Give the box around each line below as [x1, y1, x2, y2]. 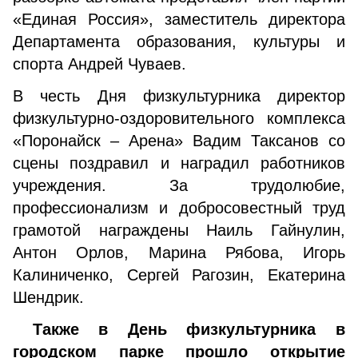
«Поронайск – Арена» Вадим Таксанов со [13, 132, 345, 149]
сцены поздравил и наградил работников [13, 154, 345, 172]
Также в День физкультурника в [32, 320, 346, 338]
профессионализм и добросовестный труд [13, 199, 345, 217]
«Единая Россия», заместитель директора [13, 10, 345, 28]
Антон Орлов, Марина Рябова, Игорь [13, 244, 345, 261]
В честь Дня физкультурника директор [13, 87, 345, 105]
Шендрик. [13, 288, 84, 306]
